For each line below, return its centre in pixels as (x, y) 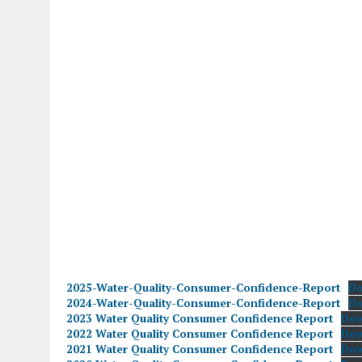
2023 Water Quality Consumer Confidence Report (200, 318)
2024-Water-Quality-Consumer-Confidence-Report (203, 303)
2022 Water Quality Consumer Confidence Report (200, 333)
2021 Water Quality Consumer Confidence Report (200, 349)
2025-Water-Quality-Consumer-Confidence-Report (203, 287)
